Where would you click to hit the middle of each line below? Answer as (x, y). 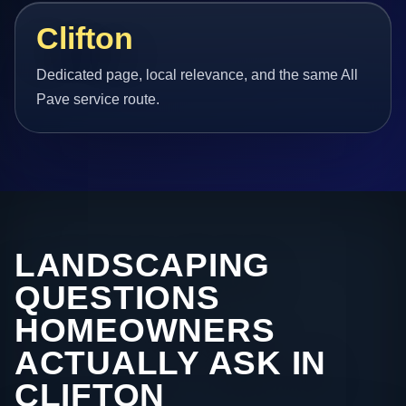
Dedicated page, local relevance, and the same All (198, 75)
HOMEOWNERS (145, 331)
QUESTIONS (117, 298)
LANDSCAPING (143, 266)
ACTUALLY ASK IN (171, 363)
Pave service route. (98, 100)
